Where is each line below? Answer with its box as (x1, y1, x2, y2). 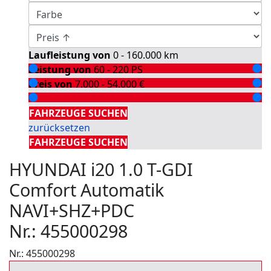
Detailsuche (31, 92, 85, 105)
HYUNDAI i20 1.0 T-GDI (9, 157, 193, 181)
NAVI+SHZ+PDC (9, 198, 134, 222)
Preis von (28, 77, 75, 91)
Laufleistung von (28, 48, 113, 62)
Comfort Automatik (9, 178, 164, 201)
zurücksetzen (28, 121, 90, 134)
